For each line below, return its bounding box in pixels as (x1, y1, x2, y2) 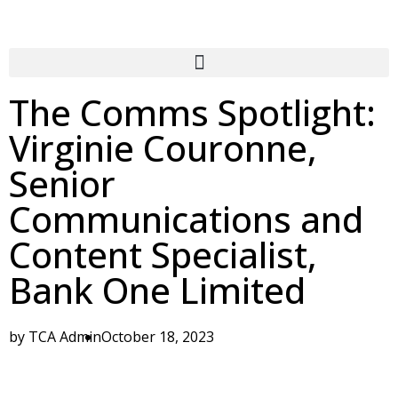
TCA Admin (25, 327, 101, 346)
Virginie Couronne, (9, 123, 317, 172)
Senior (9, 159, 115, 208)
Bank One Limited (9, 266, 306, 314)
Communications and (9, 195, 363, 243)
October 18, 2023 (101, 327, 214, 346)
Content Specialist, (9, 230, 317, 279)
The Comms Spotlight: (9, 88, 376, 137)
